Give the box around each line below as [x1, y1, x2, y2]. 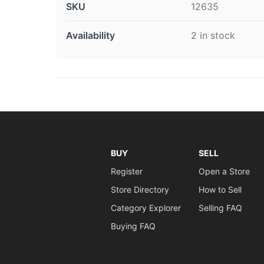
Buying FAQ [110, 221, 156, 231]
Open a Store [198, 166, 250, 176]
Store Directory [110, 184, 169, 194]
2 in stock [191, 29, 235, 41]
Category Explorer [110, 203, 181, 213]
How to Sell [198, 184, 242, 194]
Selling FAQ [198, 203, 242, 213]
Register [110, 166, 143, 176]
